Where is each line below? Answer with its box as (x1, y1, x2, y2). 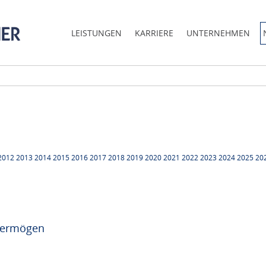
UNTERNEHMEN (186, 27, 250, 39)
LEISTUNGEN (71, 27, 122, 39)
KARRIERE (135, 27, 173, 39)
